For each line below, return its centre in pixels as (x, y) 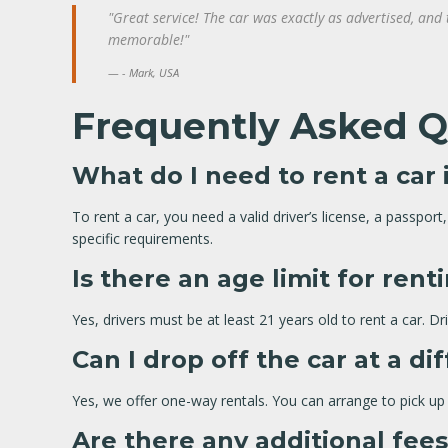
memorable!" (148, 39)
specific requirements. (142, 238)
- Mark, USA (150, 72)
